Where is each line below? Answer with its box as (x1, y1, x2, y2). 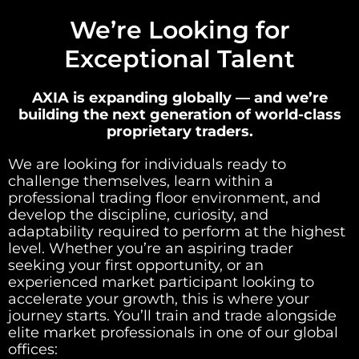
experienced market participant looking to (8, 273, 314, 291)
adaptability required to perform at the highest (8, 223, 345, 240)
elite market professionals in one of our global (8, 324, 338, 341)
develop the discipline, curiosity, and (8, 206, 268, 224)
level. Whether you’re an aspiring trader (8, 240, 293, 257)
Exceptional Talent (64, 44, 295, 74)
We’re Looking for (69, 15, 290, 45)
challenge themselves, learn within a (8, 172, 273, 190)
